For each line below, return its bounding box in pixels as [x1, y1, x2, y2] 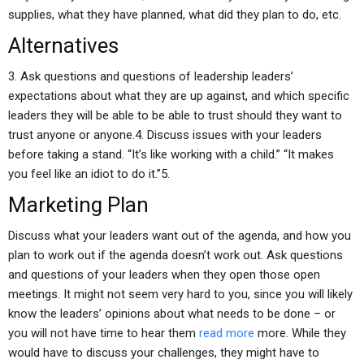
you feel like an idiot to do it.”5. [8, 167, 170, 181]
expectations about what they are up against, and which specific [8, 89, 349, 103]
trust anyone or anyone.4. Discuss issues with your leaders [8, 128, 322, 142]
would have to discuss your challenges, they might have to [8, 345, 319, 360]
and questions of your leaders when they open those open [8, 267, 320, 282]
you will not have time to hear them [8, 326, 199, 340]
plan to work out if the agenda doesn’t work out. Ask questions [8, 248, 343, 262]
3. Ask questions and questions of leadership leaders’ [8, 69, 293, 84]
